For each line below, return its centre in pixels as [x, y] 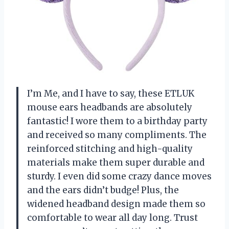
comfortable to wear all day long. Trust [112, 217]
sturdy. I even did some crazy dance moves [119, 176]
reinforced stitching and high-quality [110, 148]
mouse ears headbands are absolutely [110, 107]
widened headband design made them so [116, 204]
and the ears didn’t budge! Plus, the [103, 190]
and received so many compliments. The [117, 135]
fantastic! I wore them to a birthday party [117, 121]
